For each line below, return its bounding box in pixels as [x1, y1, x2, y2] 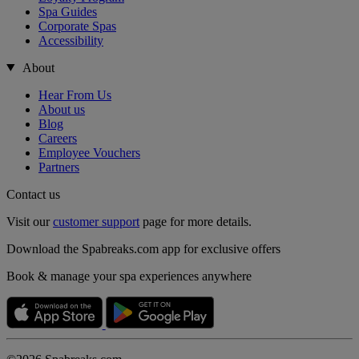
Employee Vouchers [38, 145, 140, 159]
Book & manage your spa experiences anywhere [6, 268, 252, 283]
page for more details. [139, 214, 252, 228]
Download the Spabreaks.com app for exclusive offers [6, 241, 280, 256]
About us [38, 102, 85, 116]
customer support [53, 214, 139, 228]
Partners [38, 159, 79, 174]
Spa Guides [38, 4, 97, 18]
